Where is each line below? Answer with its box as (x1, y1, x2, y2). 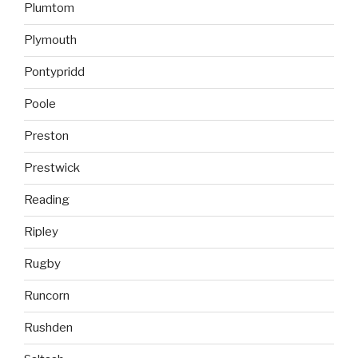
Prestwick (24, 161, 80, 176)
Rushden (24, 320, 73, 336)
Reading (24, 193, 70, 208)
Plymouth (24, 33, 77, 48)
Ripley (24, 225, 58, 240)
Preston (24, 129, 69, 144)
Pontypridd (24, 65, 85, 80)
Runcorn (24, 288, 70, 304)
